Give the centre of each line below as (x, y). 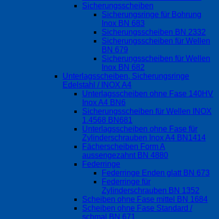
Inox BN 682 (123, 67)
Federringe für (126, 182)
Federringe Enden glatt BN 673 (156, 173)
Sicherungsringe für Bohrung (152, 15)
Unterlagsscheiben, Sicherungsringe (126, 76)
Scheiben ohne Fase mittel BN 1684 (145, 199)
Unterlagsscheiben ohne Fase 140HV (148, 94)
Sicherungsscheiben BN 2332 (154, 32)
